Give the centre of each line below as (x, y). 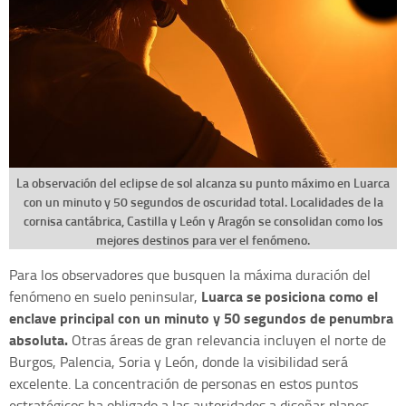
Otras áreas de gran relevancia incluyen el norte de (227, 339)
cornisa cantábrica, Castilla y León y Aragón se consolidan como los (203, 220)
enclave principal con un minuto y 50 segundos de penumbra (201, 317)
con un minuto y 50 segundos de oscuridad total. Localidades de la (203, 201)
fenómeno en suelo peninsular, (105, 296)
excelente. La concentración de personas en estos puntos (184, 383)
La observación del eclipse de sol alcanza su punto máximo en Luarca (203, 182)
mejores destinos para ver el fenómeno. (203, 239)
